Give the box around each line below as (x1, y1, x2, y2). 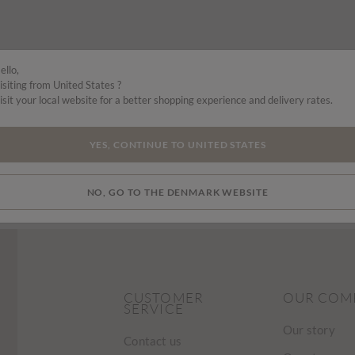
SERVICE (124, 300, 184, 317)
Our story (282, 323, 335, 337)
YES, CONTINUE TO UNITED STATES (89, 139, 266, 151)
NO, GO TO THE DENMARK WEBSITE (86, 186, 269, 198)
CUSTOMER (124, 289, 204, 306)
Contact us (124, 334, 182, 348)
